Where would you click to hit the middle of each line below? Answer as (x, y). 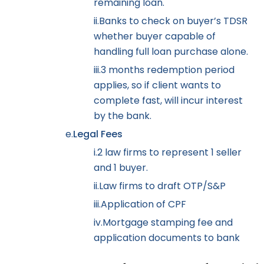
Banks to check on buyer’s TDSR (173, 21)
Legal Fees (98, 134)
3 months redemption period (168, 70)
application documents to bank (167, 237)
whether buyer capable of (155, 36)
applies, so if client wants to (157, 85)
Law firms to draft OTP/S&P (162, 186)
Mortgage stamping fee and (168, 222)
